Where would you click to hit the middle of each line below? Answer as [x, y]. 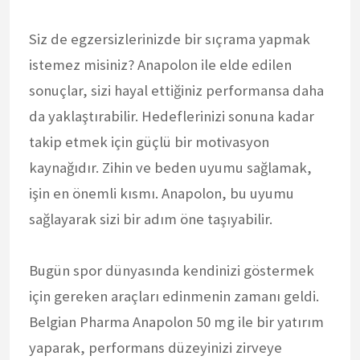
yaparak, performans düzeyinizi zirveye [155, 347]
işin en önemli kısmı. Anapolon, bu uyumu [162, 193]
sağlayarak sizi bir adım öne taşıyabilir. [151, 219]
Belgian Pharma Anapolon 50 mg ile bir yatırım [176, 321]
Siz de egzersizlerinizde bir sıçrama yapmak [170, 39]
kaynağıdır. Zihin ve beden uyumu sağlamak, [170, 167]
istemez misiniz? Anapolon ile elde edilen [160, 64]
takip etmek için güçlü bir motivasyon [149, 141]
